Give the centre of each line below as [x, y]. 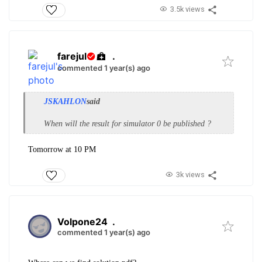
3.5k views [187, 9]
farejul [72, 56]
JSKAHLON [65, 101]
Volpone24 [82, 222]
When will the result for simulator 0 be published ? [129, 123]
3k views [190, 174]
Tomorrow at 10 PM [62, 149]
